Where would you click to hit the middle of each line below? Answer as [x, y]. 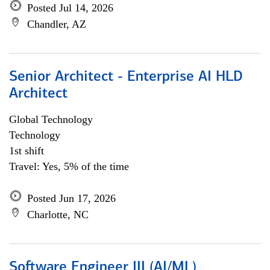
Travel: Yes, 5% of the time [69, 166]
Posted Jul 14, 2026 [70, 8]
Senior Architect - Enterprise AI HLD [126, 77]
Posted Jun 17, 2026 [71, 198]
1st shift [27, 151]
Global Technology [51, 119]
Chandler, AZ [57, 24]
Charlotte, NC [58, 215]
